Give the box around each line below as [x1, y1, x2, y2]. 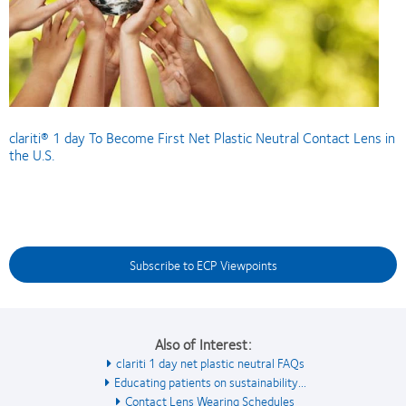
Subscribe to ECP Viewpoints [129, 254, 277, 275]
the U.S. [9, 142, 54, 166]
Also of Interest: [155, 332, 251, 355]
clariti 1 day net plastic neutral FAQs [115, 352, 304, 372]
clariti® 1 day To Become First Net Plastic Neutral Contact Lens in [9, 125, 395, 149]
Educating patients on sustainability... [113, 371, 306, 391]
